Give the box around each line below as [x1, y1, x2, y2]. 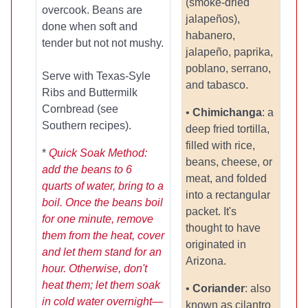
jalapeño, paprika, [186, 46, 273, 58]
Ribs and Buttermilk [42, 87, 137, 98]
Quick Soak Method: [49, 147, 147, 159]
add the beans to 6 [42, 164, 132, 175]
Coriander [192, 283, 245, 294]
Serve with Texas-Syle [42, 70, 151, 82]
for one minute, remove [42, 213, 153, 225]
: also [245, 283, 271, 294]
